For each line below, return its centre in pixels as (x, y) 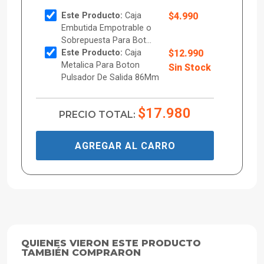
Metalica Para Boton (101, 65)
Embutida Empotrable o (107, 28)
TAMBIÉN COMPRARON (81, 253)
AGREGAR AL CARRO (125, 146)
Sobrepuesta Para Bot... (107, 41)
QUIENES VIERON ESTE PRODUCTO (111, 243)
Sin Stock (189, 68)
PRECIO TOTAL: (98, 115)
